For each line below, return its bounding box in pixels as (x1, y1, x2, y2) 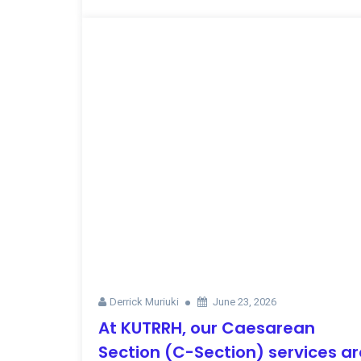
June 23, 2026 (213, 296, 276, 309)
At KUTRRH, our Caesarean (98, 317, 315, 340)
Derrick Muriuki (110, 296, 179, 309)
